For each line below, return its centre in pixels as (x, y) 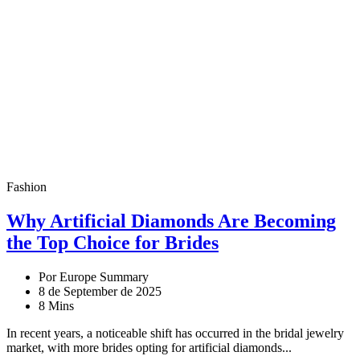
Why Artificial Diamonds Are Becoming (171, 221)
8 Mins (56, 305)
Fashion (27, 187)
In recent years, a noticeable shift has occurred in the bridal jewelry (175, 333)
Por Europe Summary (94, 276)
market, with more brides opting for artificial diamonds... (149, 347)
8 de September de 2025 (100, 291)
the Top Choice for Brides (112, 242)
